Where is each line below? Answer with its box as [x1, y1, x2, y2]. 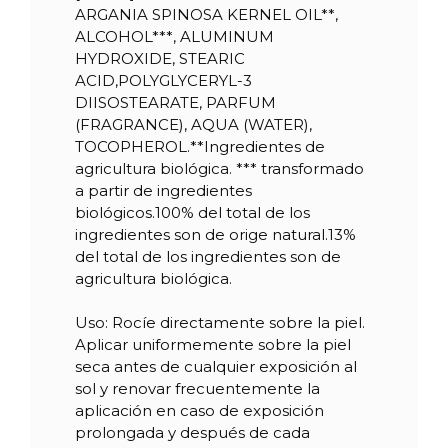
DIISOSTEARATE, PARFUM [75, 92, 276, 112]
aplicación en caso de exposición [75, 400, 324, 420]
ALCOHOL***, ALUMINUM [75, 26, 274, 46]
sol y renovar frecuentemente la [75, 378, 320, 398]
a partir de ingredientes [75, 180, 252, 200]
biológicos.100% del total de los [75, 202, 310, 222]
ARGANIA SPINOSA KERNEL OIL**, [75, 4, 338, 24]
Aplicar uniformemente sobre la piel [75, 334, 351, 354]
